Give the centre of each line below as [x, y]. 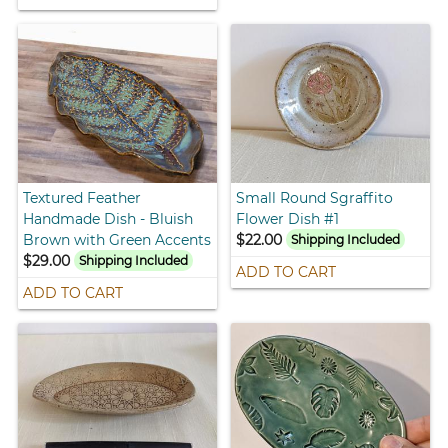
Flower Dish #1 [287, 218]
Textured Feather [82, 197]
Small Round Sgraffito [314, 197]
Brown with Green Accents [117, 239]
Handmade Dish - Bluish [108, 218]
